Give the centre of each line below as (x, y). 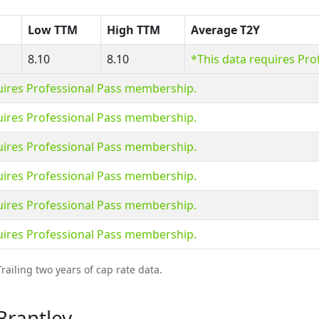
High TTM (134, 30)
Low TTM (53, 30)
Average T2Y (225, 30)
